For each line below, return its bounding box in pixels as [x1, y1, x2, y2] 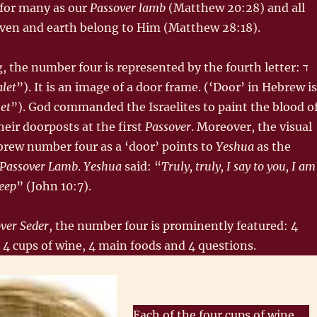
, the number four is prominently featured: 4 [48, 218, 298, 233]
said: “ [124, 158, 161, 173]
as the [253, 139, 291, 154]
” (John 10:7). [16, 178, 91, 193]
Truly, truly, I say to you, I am [161, 158, 316, 173]
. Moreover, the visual [190, 119, 312, 134]
